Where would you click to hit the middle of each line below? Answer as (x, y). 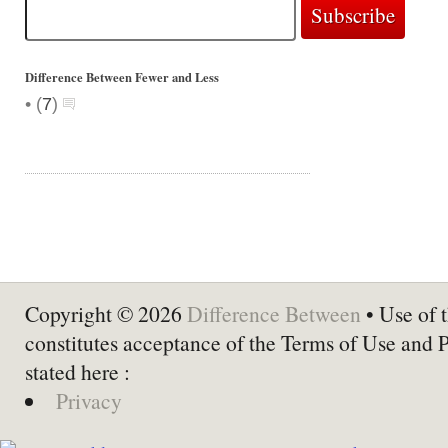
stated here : (77, 371)
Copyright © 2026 (106, 313)
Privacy (88, 400)
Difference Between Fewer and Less (122, 77)
